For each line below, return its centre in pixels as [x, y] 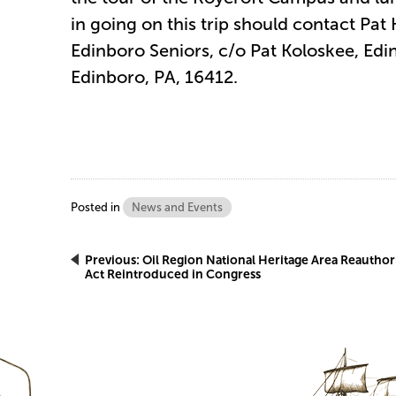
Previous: [112, 260]
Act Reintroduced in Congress [173, 274]
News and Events [177, 207]
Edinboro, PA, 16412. [154, 77]
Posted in [97, 207]
